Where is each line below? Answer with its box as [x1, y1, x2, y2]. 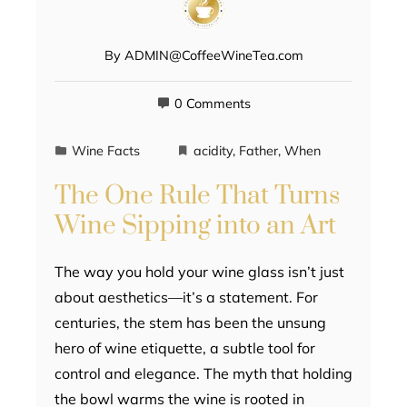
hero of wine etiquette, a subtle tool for [55, 339, 315, 358]
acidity [194, 143, 233, 160]
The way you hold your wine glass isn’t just [55, 263, 344, 282]
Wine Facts [72, 143, 140, 160]
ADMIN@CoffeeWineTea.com [124, 47, 303, 65]
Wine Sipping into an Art [55, 210, 336, 243]
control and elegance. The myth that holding [55, 364, 352, 383]
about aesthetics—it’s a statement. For [55, 288, 318, 307]
